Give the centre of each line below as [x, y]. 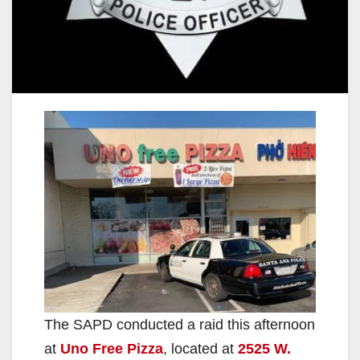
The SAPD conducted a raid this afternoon [180, 324]
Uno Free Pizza [112, 348]
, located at [200, 348]
